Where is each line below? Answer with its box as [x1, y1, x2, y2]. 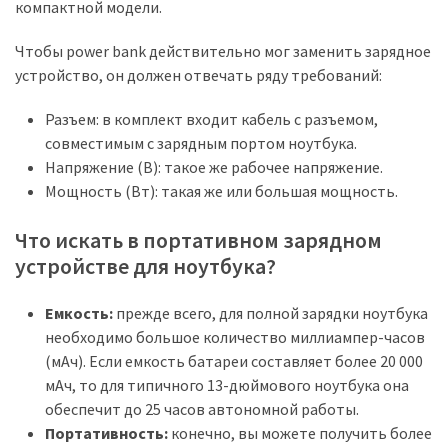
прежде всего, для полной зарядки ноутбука [116, 302, 428, 323]
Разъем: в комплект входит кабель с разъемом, [45, 108, 378, 129]
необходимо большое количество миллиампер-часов [45, 326, 425, 347]
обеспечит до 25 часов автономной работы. [45, 398, 359, 419]
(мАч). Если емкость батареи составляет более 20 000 [45, 350, 423, 371]
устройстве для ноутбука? [15, 251, 276, 280]
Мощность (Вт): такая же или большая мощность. [45, 180, 398, 201]
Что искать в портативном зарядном [15, 225, 382, 254]
